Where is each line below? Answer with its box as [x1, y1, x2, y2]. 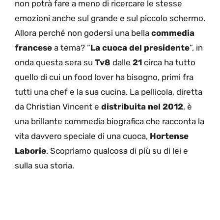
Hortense [150, 131, 189, 141]
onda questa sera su [15, 57, 95, 68]
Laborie [15, 146, 46, 156]
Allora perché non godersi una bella [15, 28, 151, 38]
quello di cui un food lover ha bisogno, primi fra [15, 72, 193, 82]
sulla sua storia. [15, 161, 74, 171]
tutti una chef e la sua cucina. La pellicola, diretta [15, 87, 202, 97]
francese [15, 43, 52, 53]
